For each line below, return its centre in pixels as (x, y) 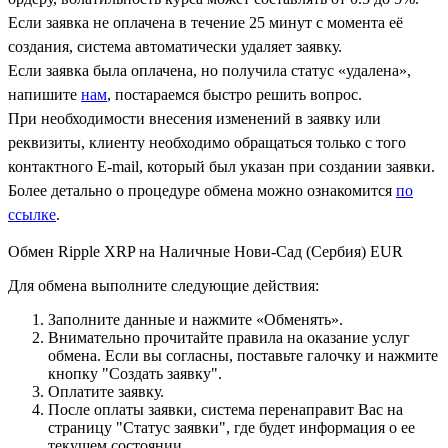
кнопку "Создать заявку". (135, 373)
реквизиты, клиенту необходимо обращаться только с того (207, 142)
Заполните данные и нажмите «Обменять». (195, 319)
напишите (44, 94)
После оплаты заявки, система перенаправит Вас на (225, 409)
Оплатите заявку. (106, 391)
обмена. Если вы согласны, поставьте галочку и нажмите (243, 355)
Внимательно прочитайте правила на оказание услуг (229, 337)
